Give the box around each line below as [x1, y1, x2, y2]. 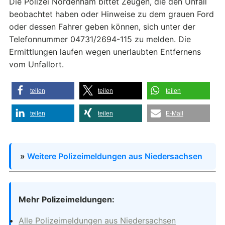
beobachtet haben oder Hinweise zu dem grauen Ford [9, 9, 214, 20]
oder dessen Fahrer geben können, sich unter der [9, 22, 195, 32]
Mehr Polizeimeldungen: [19, 194, 115, 205]
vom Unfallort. [9, 59, 64, 70]
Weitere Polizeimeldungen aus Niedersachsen [27, 151, 202, 162]
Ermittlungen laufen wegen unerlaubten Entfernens [9, 47, 201, 57]
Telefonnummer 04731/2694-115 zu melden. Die [9, 34, 191, 45]
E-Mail [166, 110, 183, 118]
